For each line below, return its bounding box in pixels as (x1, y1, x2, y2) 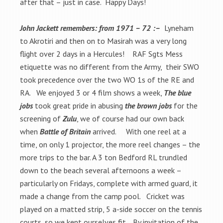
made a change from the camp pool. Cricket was (20, 191, 185, 201)
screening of (20, 113, 61, 123)
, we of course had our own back (77, 113, 184, 123)
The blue (164, 87, 191, 98)
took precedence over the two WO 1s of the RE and (20, 74, 194, 85)
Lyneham (160, 22, 194, 33)
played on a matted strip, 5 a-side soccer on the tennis (20, 204, 202, 214)
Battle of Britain (40, 126, 91, 136)
